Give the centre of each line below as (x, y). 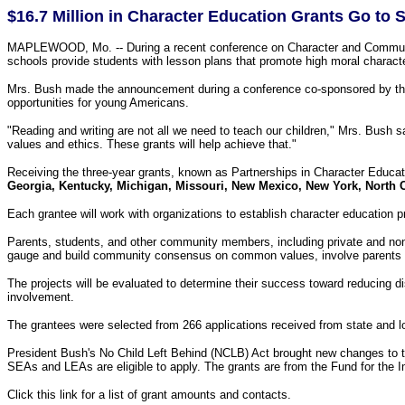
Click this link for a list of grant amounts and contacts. (149, 395)
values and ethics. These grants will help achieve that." (152, 144)
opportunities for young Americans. (98, 103)
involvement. (41, 297)
